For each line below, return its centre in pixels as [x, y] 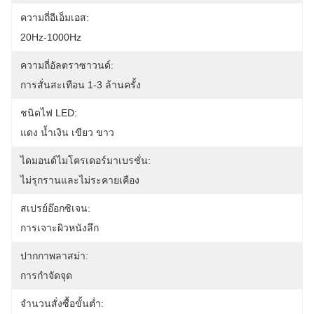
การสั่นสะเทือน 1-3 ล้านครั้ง [81, 85]
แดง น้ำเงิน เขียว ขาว [67, 132]
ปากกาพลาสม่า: [54, 256]
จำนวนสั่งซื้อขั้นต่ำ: [62, 303]
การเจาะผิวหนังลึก [60, 228]
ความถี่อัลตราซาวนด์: [67, 65]
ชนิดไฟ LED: [49, 113]
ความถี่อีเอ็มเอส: [55, 18]
